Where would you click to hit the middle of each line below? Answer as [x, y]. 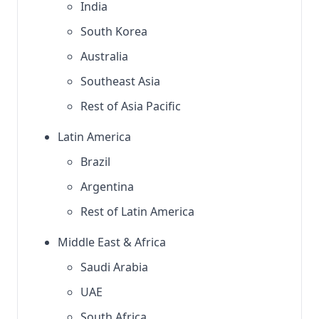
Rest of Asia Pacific [131, 106]
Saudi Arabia [114, 267]
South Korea [114, 31]
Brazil [95, 161]
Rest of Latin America [137, 211]
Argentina [107, 186]
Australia [104, 56]
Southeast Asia [120, 81]
